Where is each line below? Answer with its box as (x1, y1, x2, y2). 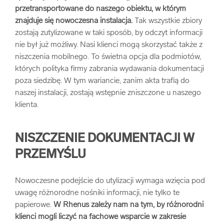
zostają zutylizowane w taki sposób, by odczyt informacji (15, 29, 202, 37)
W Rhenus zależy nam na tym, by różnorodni (53, 201, 203, 209)
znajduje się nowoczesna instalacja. (15, 17, 132, 25)
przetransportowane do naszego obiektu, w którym (15, 5, 186, 13)
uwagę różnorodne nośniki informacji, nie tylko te (15, 189, 179, 197)
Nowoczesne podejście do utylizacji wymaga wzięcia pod (15, 177, 205, 185)
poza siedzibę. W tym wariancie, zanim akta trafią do (15, 77, 189, 85)
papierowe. (15, 201, 53, 209)
